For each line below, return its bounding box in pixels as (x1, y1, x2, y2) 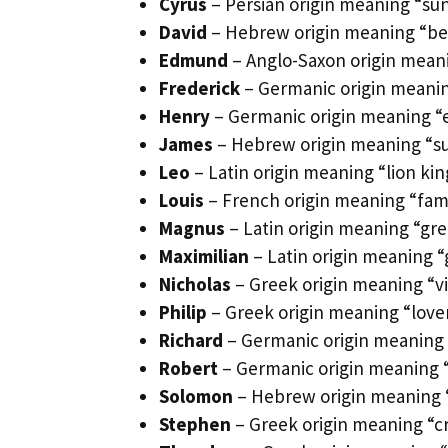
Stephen (159, 411, 231, 436)
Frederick (159, 75, 240, 100)
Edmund (159, 47, 228, 72)
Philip (159, 299, 207, 324)
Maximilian (159, 243, 249, 268)
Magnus (159, 215, 225, 240)
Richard (159, 327, 223, 352)
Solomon (159, 383, 233, 408)
